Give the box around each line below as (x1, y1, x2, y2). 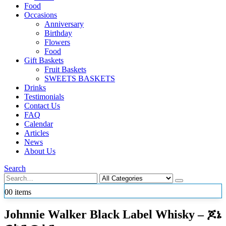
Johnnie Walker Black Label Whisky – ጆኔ (4, 208, 222, 221)
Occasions (24, 10, 57, 19)
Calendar (24, 119, 53, 128)
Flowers (44, 37, 70, 46)
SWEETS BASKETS (44, 74, 115, 83)
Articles (24, 128, 49, 137)
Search (4, 163, 26, 173)
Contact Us (24, 101, 60, 110)
